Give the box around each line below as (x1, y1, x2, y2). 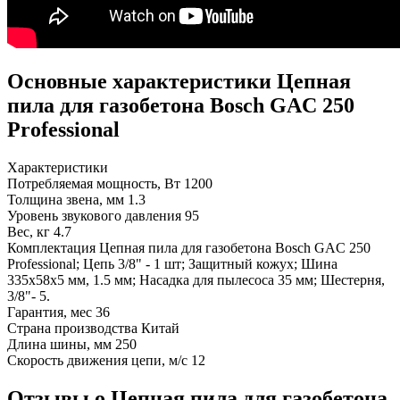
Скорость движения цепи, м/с (7, 353, 187, 369)
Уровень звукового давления (7, 208, 181, 224)
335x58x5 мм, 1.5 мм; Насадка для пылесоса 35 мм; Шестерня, (7, 272, 385, 288)
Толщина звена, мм (7, 192, 124, 208)
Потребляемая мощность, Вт (7, 176, 180, 192)
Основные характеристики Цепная (7, 70, 351, 94)
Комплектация (7, 240, 96, 256)
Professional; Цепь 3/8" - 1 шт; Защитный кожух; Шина (7, 256, 337, 272)
